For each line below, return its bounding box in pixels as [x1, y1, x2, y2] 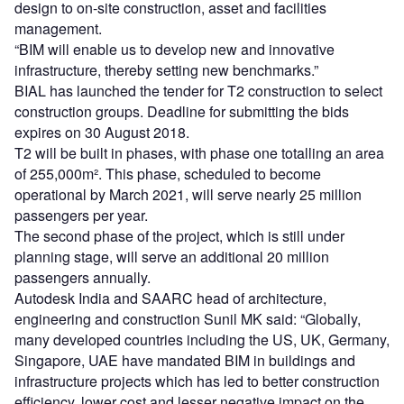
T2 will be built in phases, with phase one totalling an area [14, 142, 384, 164]
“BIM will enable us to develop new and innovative [14, 39, 335, 60]
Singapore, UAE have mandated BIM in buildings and [14, 350, 355, 372]
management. [14, 18, 102, 40]
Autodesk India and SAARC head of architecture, [14, 288, 326, 309]
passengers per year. [14, 205, 148, 226]
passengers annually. [14, 267, 151, 289]
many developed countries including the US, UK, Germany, [14, 329, 390, 351]
